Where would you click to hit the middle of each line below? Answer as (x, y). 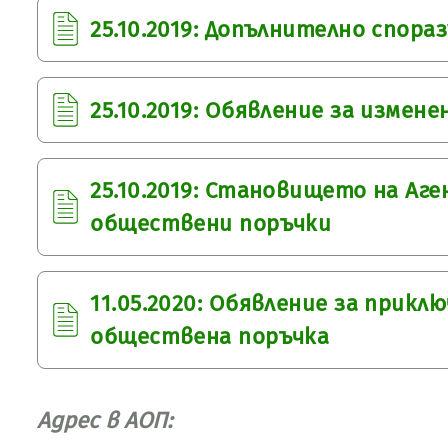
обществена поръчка (210, 336)
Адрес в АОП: (105, 420)
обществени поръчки (211, 223)
